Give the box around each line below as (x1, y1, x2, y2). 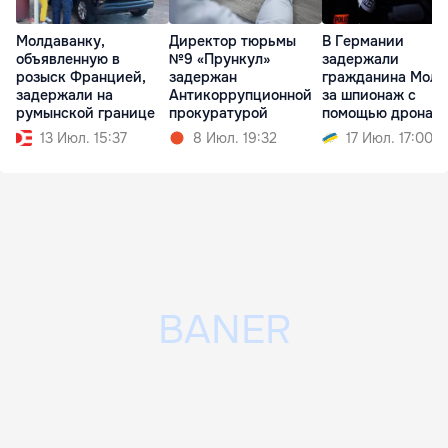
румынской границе (16, 104, 155, 123)
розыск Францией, (16, 68, 146, 87)
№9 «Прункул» (169, 50, 270, 69)
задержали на (16, 86, 113, 105)
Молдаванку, (16, 32, 105, 51)
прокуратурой (169, 104, 268, 123)
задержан (169, 68, 237, 87)
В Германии (322, 32, 404, 51)
